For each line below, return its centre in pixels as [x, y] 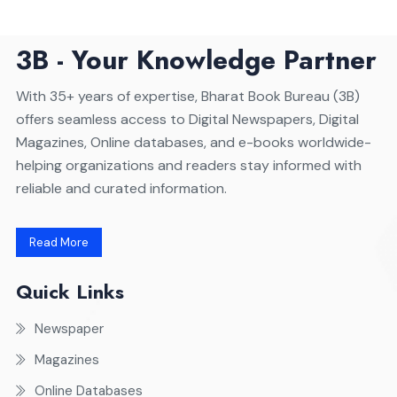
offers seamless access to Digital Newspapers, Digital [187, 119]
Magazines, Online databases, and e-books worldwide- [193, 142]
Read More [58, 242]
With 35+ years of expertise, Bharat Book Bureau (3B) [187, 96]
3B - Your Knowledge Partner [196, 59]
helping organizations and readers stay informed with [188, 165]
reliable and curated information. [121, 188]
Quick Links [70, 291]
